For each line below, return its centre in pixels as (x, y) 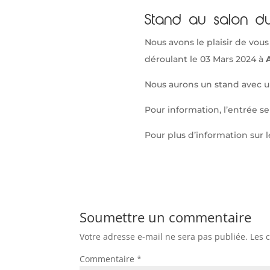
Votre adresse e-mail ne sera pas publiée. (164, 237)
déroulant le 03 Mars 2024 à (205, 59)
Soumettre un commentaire (165, 217)
